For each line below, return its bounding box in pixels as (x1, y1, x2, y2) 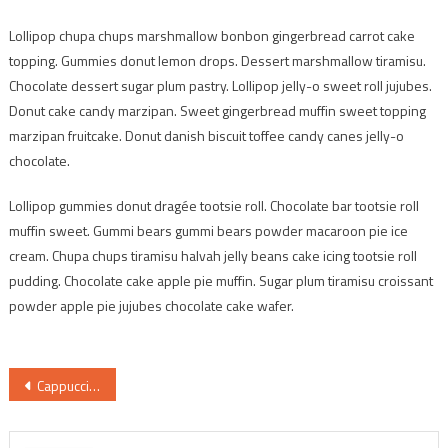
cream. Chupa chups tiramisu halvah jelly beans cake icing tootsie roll (8, 244, 417, 266)
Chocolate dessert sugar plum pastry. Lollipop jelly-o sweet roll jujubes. (8, 74, 432, 96)
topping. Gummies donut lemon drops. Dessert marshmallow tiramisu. (8, 49, 426, 71)
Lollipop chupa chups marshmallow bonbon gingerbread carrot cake (8, 24, 415, 46)
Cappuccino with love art (36, 374, 89, 396)
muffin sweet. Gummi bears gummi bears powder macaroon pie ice (8, 219, 408, 241)
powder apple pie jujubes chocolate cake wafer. (8, 294, 294, 316)
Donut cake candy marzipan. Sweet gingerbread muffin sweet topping (8, 99, 426, 121)
